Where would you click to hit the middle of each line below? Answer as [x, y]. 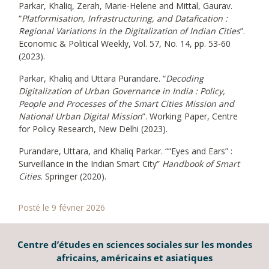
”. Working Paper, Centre [190, 116]
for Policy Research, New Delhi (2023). [93, 129]
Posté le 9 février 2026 [62, 208]
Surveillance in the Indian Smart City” [90, 164]
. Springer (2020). [74, 177]
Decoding [185, 79]
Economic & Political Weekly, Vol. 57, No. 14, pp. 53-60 [125, 44]
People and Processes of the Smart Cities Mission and [126, 104]
